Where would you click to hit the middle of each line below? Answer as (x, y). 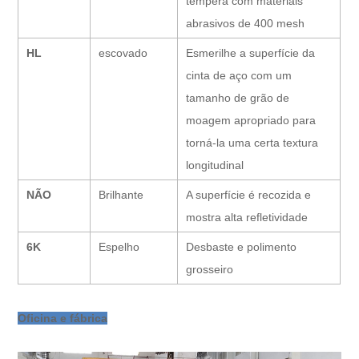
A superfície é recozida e (249, 194)
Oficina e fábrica (63, 318)
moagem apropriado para (251, 120)
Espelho (119, 246)
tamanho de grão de (238, 97)
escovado (123, 52)
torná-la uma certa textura (252, 142)
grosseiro (210, 269)
